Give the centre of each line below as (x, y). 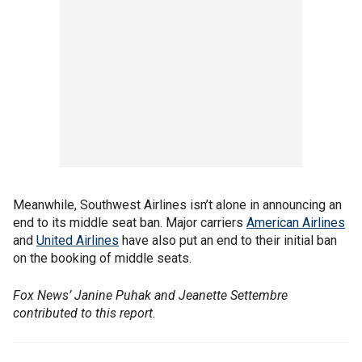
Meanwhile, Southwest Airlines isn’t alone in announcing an (177, 204)
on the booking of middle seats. (102, 258)
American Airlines (296, 222)
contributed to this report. (84, 313)
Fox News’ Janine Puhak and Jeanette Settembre (150, 295)
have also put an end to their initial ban (228, 240)
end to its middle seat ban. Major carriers (130, 222)
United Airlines (78, 240)
